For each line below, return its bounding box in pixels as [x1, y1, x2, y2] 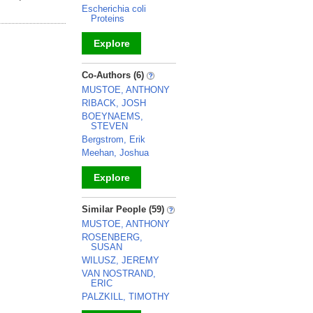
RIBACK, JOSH [82, 98, 146, 108]
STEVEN [91, 121, 128, 131]
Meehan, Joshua [82, 147, 149, 158]
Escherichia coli [82, 3, 146, 14]
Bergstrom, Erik [82, 134, 145, 145]
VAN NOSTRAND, [82, 268, 156, 279]
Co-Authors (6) [82, 70, 147, 80]
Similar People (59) [82, 204, 167, 214]
